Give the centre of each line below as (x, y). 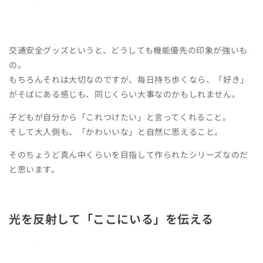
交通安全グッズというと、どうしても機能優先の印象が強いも (128, 50)
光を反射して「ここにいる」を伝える (111, 218)
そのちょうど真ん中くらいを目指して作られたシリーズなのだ (129, 154)
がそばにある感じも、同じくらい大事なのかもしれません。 (125, 94)
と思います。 (34, 169)
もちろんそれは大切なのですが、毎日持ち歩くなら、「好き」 (129, 79)
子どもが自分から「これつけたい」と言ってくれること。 (120, 117)
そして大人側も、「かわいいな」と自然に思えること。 (116, 131)
